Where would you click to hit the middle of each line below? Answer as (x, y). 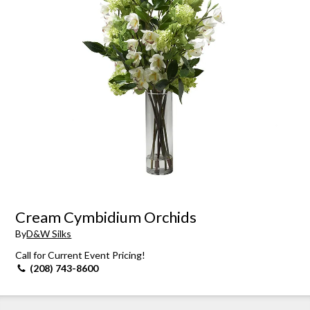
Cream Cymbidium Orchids (106, 217)
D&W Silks (49, 234)
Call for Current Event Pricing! (81, 255)
